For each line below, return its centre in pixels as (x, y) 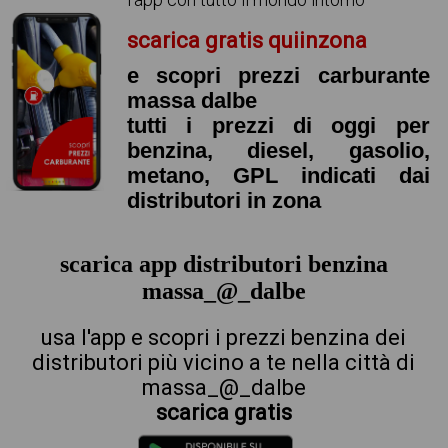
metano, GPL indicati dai (278, 175)
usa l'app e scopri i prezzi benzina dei (224, 337)
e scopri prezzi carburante (278, 75)
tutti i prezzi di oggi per (278, 125)
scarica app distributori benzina (223, 264)
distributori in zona (223, 200)
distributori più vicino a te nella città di (224, 362)
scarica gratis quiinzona (246, 40)
